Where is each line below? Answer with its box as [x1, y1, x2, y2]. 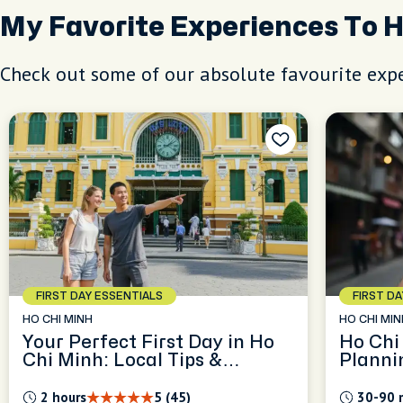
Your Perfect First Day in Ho [22, 334, 274, 351]
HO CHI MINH [22, 314, 93, 325]
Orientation [22, 370, 129, 387]
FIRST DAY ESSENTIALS [36, 291, 163, 301]
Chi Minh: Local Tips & [22, 352, 222, 369]
